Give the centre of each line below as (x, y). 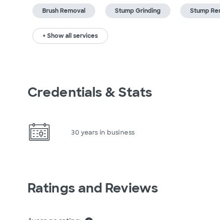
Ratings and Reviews (93, 188)
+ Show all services (70, 36)
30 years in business (103, 132)
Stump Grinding (138, 11)
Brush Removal (64, 11)
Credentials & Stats (90, 92)
